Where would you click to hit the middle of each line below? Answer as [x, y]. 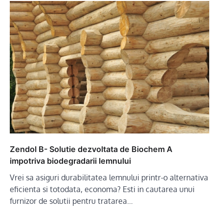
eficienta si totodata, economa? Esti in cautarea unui [102, 189]
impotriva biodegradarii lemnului [70, 161]
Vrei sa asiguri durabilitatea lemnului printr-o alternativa [109, 178]
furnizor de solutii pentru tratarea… [71, 201]
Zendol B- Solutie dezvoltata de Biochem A [91, 149]
